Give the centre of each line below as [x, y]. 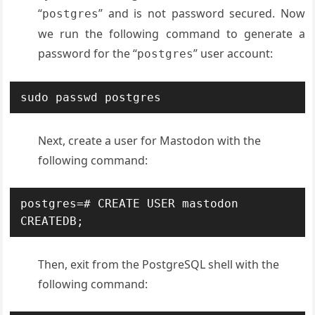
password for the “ [88, 53]
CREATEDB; [52, 221]
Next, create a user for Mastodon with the [150, 140]
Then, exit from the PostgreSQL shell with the [159, 264]
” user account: [233, 53]
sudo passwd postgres [91, 97]
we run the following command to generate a [172, 33]
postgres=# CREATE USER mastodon [130, 203]
